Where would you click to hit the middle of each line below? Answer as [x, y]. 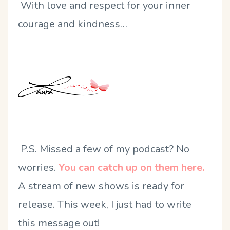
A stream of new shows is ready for [101, 186]
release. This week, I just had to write [105, 204]
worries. [38, 167]
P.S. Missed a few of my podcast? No [104, 149]
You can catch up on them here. [131, 167]
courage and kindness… [73, 24]
